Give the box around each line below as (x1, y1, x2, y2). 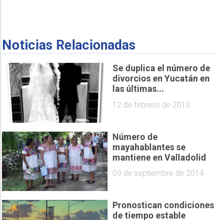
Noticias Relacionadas (2, 37, 136, 54)
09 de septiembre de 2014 (112, 168, 204, 178)
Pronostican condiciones (112, 199, 214, 210)
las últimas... (112, 83, 164, 94)
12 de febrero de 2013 (112, 100, 190, 110)
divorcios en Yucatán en (112, 73, 210, 84)
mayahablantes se (112, 141, 186, 152)
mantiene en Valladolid (112, 152, 206, 163)
